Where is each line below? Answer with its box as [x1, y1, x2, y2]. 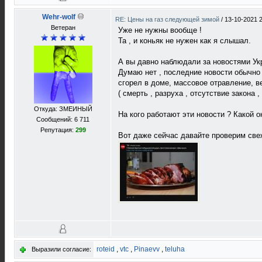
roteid [96, 245, 115, 253]
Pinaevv [134, 245, 160, 253]
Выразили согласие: [32, 246, 91, 253]
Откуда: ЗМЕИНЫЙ [33, 105, 92, 112]
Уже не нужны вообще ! [118, 26, 202, 35]
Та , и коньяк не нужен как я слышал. [118, 36, 251, 45]
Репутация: [40, 126, 75, 133]
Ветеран [50, 24, 75, 31]
